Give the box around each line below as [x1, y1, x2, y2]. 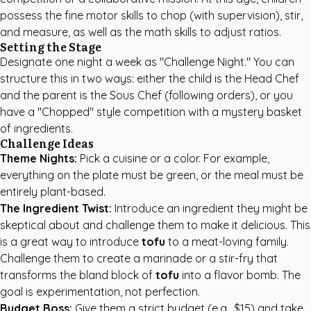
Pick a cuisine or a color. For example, [77, 151, 269, 165]
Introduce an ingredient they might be [112, 201, 308, 215]
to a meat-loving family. [165, 235, 289, 249]
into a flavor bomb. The [179, 268, 301, 282]
